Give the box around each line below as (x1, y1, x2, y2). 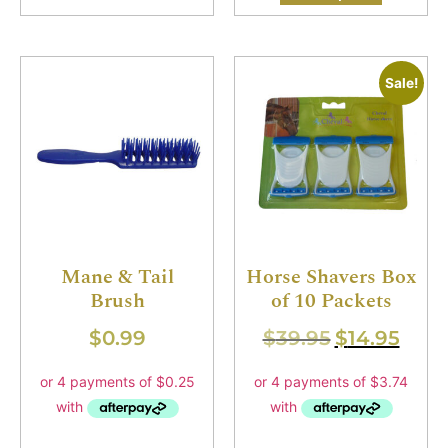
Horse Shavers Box (245, 262, 417, 293)
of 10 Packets (270, 286, 392, 317)
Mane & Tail (60, 262, 174, 293)
